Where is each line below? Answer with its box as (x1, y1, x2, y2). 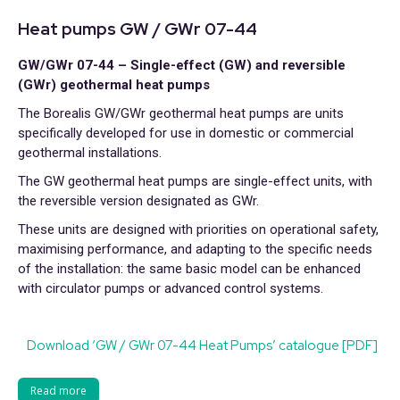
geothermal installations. (18, 145, 162, 161)
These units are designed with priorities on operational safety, (18, 221, 379, 237)
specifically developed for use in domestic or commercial (18, 125, 354, 141)
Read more (30, 383, 87, 398)
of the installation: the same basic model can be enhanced (18, 261, 361, 277)
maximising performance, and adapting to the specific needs (18, 241, 372, 257)
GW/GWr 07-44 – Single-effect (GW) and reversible (18, 57, 346, 73)
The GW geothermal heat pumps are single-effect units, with (18, 173, 372, 189)
